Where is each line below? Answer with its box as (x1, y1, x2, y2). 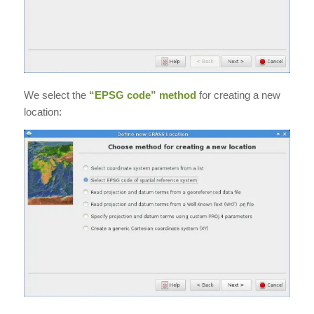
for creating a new (196, 88, 280, 101)
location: (23, 105, 62, 118)
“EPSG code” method (88, 88, 196, 101)
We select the (23, 88, 89, 101)
